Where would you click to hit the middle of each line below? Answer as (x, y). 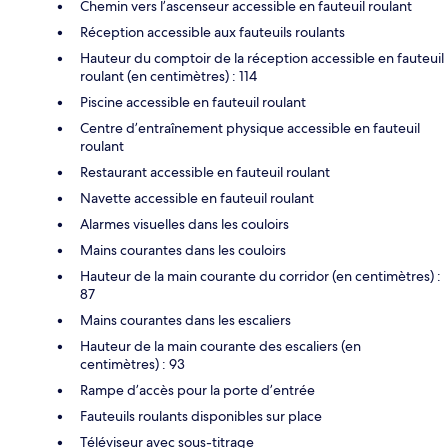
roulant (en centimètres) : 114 (168, 76)
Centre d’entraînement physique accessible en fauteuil (250, 128)
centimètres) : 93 (132, 364)
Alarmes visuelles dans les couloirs (184, 224)
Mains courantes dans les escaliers (185, 320)
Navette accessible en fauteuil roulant (197, 198)
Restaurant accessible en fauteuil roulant (205, 172)
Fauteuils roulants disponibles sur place (201, 416)
